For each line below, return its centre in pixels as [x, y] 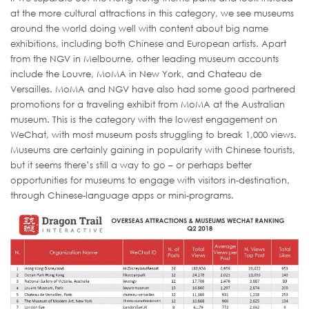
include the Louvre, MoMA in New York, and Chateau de [136, 74]
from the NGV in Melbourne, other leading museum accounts [144, 59]
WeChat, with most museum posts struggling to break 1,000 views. [153, 135]
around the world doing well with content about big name [139, 29]
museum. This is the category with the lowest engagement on [144, 120]
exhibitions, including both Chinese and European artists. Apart [148, 44]
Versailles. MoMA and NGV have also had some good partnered [153, 89]
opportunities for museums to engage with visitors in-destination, [150, 180]
